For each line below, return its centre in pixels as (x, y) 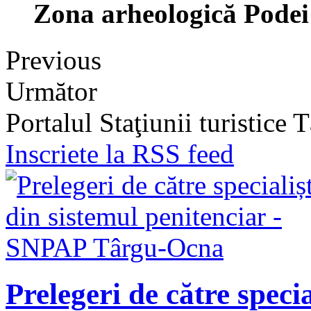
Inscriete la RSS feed (120, 153)
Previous (53, 60)
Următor (51, 91)
